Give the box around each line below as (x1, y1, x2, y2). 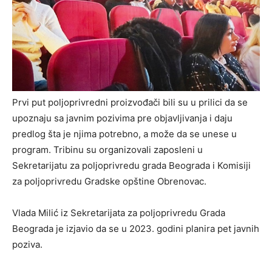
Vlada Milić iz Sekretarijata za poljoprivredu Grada (12, 206, 225, 219)
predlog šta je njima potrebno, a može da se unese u (12, 127, 237, 140)
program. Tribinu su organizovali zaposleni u (12, 143, 203, 155)
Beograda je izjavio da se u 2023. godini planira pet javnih (12, 222, 259, 234)
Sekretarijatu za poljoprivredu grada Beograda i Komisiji (12, 159, 251, 171)
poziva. (12, 238, 42, 250)
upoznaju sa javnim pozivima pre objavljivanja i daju (12, 112, 233, 124)
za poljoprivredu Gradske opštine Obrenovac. (12, 175, 206, 187)
